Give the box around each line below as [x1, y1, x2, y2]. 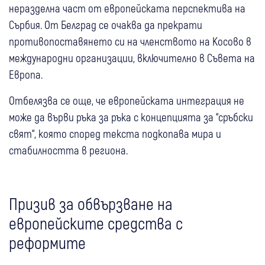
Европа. [9, 67, 43, 81]
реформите [9, 232, 86, 253]
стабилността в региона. [9, 143, 128, 157]
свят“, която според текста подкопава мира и [9, 126, 221, 140]
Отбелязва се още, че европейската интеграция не [9, 93, 244, 107]
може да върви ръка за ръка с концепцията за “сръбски [9, 109, 253, 124]
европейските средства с [9, 212, 183, 233]
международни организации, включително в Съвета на [9, 50, 255, 64]
